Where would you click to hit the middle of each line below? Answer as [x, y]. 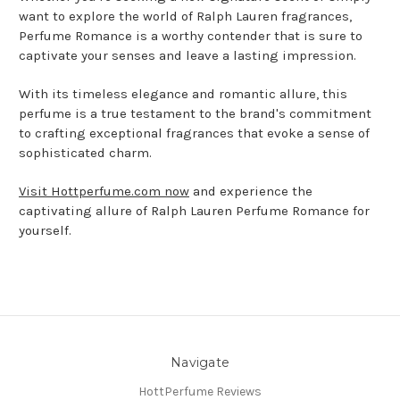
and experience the [251, 192]
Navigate [200, 363]
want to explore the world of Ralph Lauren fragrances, [185, 17]
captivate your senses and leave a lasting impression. [189, 56]
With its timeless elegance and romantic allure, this [183, 94]
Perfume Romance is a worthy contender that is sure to [191, 36]
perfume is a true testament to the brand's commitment [195, 114]
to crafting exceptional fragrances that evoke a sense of [194, 133]
